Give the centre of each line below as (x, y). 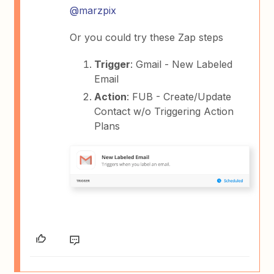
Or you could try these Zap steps (147, 37)
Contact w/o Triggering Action (164, 111)
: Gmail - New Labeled (182, 64)
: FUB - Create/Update (179, 96)
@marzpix (93, 10)
